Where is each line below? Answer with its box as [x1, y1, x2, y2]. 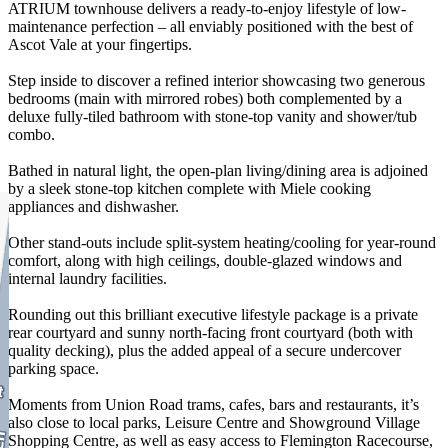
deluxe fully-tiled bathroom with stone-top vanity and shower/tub [8, 107, 417, 125]
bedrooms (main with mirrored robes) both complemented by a [8, 89, 402, 107]
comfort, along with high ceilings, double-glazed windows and [8, 251, 402, 269]
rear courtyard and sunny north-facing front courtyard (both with [8, 323, 413, 341]
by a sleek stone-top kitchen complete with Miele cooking [8, 179, 371, 197]
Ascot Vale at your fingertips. [8, 35, 192, 53]
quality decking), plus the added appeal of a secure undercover [8, 341, 401, 359]
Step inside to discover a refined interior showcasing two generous [8, 71, 425, 89]
